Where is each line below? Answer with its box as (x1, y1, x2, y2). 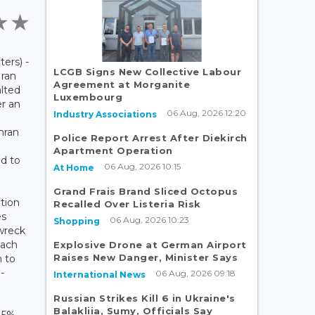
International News (53, 269, 146, 280)
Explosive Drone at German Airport (53, 238, 247, 250)
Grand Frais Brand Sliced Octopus (53, 185, 238, 197)
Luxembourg (53, 91, 122, 103)
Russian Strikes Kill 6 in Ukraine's (53, 292, 236, 304)
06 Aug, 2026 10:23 (110, 214, 189, 225)
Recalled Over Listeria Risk (53, 198, 201, 210)
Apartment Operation (53, 144, 173, 156)
